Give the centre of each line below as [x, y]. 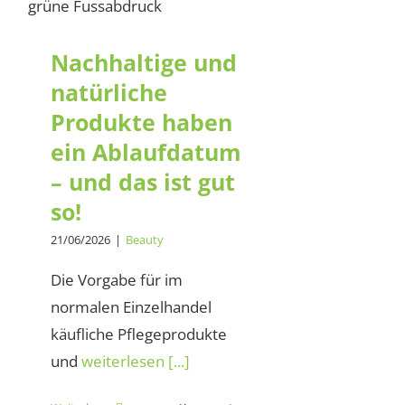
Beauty [145, 240]
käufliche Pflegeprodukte [139, 334]
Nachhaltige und [144, 63]
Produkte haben [141, 122]
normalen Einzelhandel [131, 307]
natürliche [109, 93]
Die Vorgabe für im [117, 280]
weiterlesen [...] [136, 362]
